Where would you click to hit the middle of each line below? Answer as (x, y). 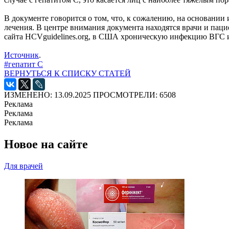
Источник (21, 55)
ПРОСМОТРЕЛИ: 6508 (134, 95)
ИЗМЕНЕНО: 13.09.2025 (48, 95)
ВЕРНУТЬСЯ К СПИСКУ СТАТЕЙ (67, 73)
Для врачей (24, 166)
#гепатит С (24, 64)
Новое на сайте (46, 144)
